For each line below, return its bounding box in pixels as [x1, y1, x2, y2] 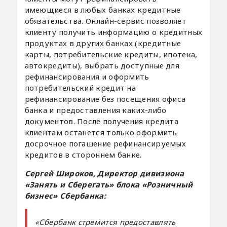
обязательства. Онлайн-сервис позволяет [24, 16, 186, 26]
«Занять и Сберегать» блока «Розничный [24, 179, 193, 190]
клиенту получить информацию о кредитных [24, 27, 203, 37]
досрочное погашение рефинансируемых [24, 138, 186, 149]
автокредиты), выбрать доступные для [24, 60, 180, 71]
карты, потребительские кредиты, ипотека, [24, 49, 198, 60]
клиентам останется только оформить [24, 127, 177, 138]
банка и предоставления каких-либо [24, 105, 167, 116]
